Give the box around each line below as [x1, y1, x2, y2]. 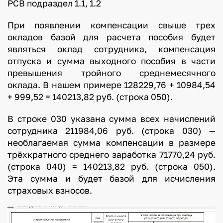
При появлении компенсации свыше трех [7, 19, 216, 30]
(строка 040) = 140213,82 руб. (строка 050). [7, 161, 216, 172]
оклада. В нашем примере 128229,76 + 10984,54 [7, 79, 216, 90]
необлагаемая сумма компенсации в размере [7, 137, 216, 148]
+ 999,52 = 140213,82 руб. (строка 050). [7, 91, 173, 102]
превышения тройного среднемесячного [7, 67, 216, 78]
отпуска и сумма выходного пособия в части [7, 55, 216, 66]
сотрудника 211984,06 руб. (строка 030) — [7, 125, 216, 136]
